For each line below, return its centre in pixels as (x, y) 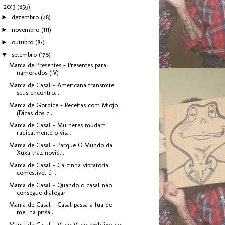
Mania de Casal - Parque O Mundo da (61, 145)
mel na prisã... (36, 212)
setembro (25, 54)
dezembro (26, 17)
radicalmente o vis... (44, 133)
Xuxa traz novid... (41, 153)
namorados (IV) (38, 73)
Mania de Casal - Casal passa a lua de (61, 205)
